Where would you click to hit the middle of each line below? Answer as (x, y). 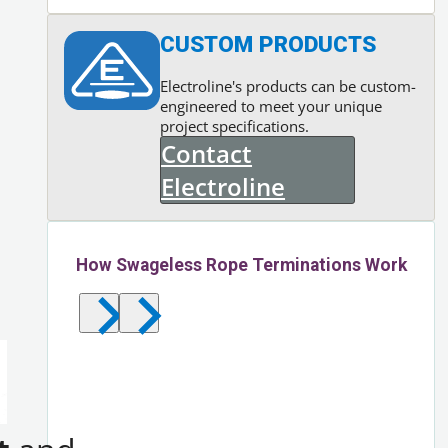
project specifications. (235, 125)
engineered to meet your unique (271, 105)
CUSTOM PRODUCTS (268, 43)
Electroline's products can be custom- (288, 85)
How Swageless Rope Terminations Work (241, 265)
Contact (207, 153)
